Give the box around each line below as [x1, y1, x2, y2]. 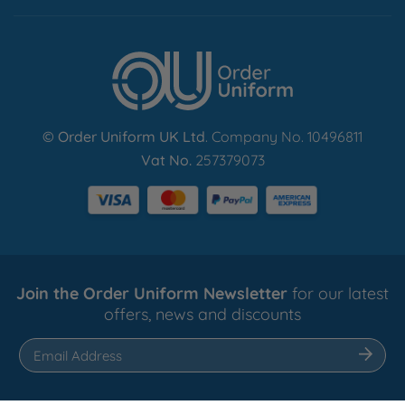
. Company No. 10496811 [205, 127, 363, 146]
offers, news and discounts [104, 303, 301, 325]
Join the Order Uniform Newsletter [16, 282, 287, 304]
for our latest [287, 282, 389, 304]
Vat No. [140, 150, 192, 169]
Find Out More [34, 42, 126, 61]
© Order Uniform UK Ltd [42, 127, 205, 146]
